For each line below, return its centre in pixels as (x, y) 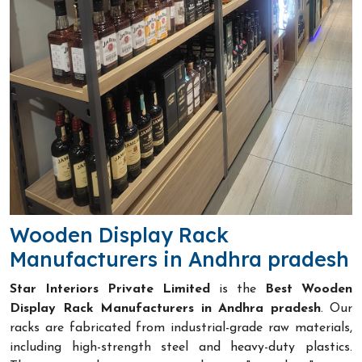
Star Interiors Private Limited (110, 289)
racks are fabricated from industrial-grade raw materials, (181, 328)
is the (238, 289)
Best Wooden (309, 289)
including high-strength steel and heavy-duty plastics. (181, 347)
